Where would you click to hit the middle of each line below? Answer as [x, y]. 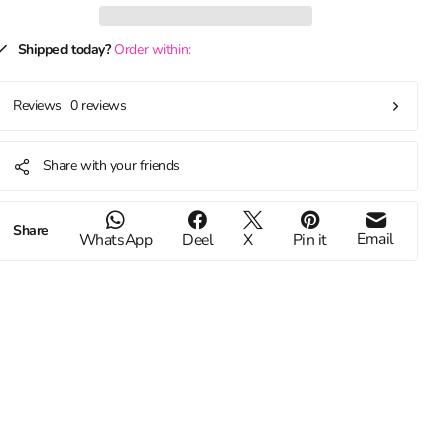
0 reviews [98, 106]
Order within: [152, 50]
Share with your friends [111, 166]
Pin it [309, 240]
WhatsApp [115, 240]
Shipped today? [64, 50]
